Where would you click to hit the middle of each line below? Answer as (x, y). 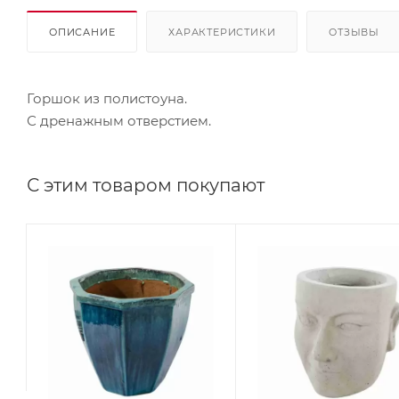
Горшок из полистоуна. (107, 98)
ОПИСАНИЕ (82, 32)
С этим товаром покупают (146, 185)
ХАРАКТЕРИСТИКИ (222, 32)
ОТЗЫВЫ (354, 32)
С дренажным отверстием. (119, 120)
